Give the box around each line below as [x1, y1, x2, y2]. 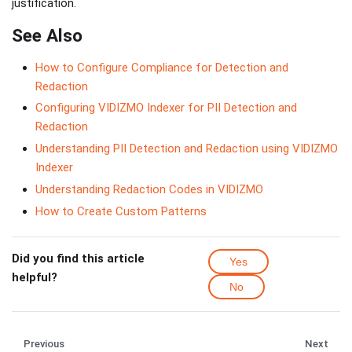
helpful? [12, 269, 57, 284]
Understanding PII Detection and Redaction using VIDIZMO [35, 141, 338, 156]
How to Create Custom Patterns [35, 203, 207, 218]
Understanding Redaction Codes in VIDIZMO [35, 181, 263, 196]
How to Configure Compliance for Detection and [35, 60, 288, 75]
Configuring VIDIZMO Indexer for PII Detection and [35, 101, 297, 115]
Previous [24, 337, 64, 350]
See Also [12, 24, 82, 46]
